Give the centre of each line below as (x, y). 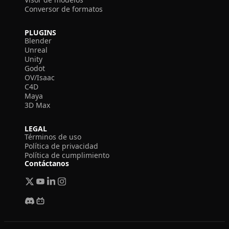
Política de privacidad (61, 146)
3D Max (37, 105)
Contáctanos (47, 163)
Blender (38, 41)
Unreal (36, 50)
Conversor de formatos (64, 9)
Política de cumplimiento (67, 155)
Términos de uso (53, 137)
